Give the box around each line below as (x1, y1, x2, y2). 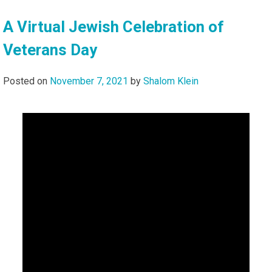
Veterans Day (3, 40, 97, 59)
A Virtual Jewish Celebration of (3, 17, 224, 36)
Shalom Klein (143, 75, 199, 87)
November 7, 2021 (50, 75, 128, 87)
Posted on (3, 75, 50, 87)
